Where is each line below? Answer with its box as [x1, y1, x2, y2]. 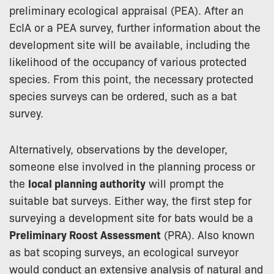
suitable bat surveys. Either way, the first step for [9, 192, 251, 207]
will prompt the [146, 175, 224, 190]
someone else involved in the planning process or [9, 158, 255, 173]
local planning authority [28, 175, 146, 191]
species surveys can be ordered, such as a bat [9, 87, 237, 103]
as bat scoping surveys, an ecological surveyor [9, 243, 239, 259]
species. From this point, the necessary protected [9, 70, 253, 86]
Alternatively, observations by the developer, [9, 141, 228, 156]
